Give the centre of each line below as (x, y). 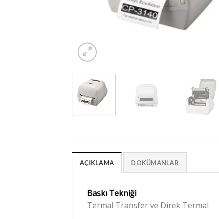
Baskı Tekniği (112, 193)
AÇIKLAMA (97, 163)
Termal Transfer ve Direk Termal (148, 206)
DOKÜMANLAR (155, 163)
